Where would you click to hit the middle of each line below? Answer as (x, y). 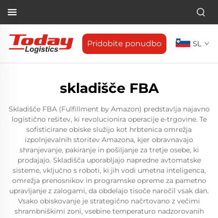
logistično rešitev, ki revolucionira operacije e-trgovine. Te (109, 119)
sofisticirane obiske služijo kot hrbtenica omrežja (109, 129)
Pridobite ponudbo (124, 43)
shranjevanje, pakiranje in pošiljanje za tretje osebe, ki (109, 150)
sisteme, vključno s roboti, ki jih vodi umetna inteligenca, (109, 170)
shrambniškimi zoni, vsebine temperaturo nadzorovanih (109, 211)
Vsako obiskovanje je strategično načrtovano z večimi (109, 201)
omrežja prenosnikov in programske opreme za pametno (109, 181)
